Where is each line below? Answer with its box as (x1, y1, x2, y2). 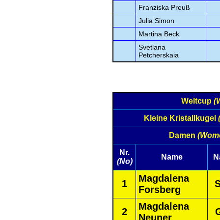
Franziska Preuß (138, 3, 190, 11)
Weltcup (181, 97, 214, 105)
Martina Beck (138, 30, 179, 38)
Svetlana (138, 43, 165, 51)
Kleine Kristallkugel (143, 114, 218, 122)
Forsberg (138, 184, 181, 195)
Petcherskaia (138, 51, 179, 59)
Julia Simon (138, 17, 174, 25)
